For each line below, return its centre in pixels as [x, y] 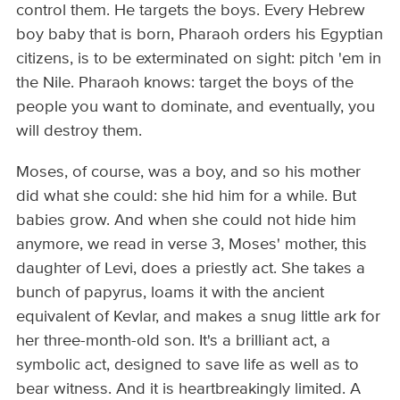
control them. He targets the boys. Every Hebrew [191, 11]
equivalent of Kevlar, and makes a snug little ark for [199, 317]
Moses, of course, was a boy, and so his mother [189, 172]
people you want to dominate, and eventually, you [196, 108]
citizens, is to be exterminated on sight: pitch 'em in [199, 59]
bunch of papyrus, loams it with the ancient [171, 292]
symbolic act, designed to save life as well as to [188, 365]
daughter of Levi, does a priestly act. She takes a [191, 268]
